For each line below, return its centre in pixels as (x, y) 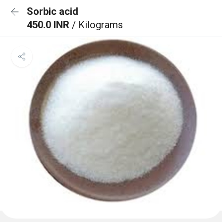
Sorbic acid (53, 11)
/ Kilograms (97, 25)
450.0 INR (49, 25)
